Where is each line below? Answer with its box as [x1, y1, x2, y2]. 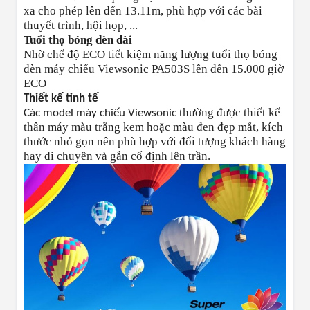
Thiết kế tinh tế [24, 93, 98, 105]
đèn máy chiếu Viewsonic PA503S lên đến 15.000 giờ [24, 62, 284, 76]
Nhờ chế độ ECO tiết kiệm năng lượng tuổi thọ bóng [24, 48, 277, 62]
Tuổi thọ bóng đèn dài [24, 33, 132, 47]
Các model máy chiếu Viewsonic [24, 107, 179, 120]
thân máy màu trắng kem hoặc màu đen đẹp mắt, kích [24, 120, 283, 134]
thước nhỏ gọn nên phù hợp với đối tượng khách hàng [24, 135, 286, 149]
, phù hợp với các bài [161, 4, 262, 18]
